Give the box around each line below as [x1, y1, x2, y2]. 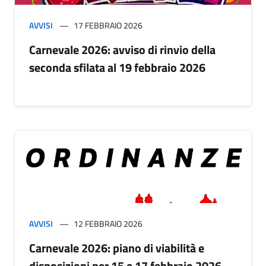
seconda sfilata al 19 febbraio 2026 [29, 58, 205, 77]
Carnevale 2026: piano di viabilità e [29, 239, 204, 258]
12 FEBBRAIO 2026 [74, 217, 142, 230]
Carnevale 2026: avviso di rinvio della [29, 40, 216, 59]
